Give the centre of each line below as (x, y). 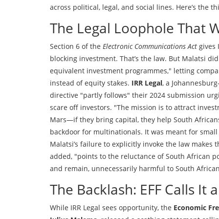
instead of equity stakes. (91, 83)
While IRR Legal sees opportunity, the (112, 208)
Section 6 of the (76, 46)
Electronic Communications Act (150, 46)
